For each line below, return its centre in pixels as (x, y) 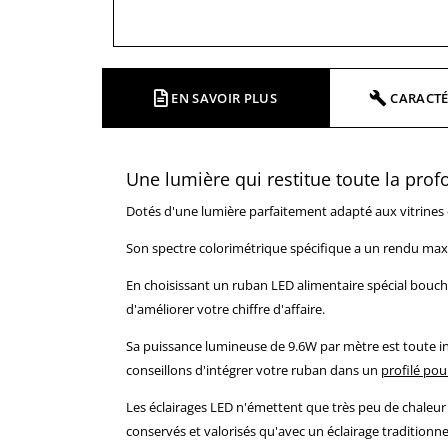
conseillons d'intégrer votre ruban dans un (253, 369)
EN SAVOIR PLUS (224, 97)
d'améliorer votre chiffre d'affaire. (225, 308)
